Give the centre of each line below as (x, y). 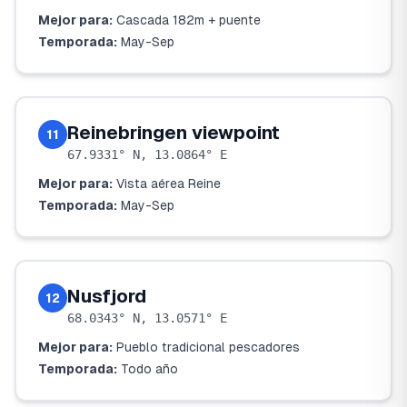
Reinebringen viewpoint (174, 133)
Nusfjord (107, 296)
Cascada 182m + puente (189, 20)
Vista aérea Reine (169, 184)
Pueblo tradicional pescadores (208, 347)
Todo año (149, 369)
